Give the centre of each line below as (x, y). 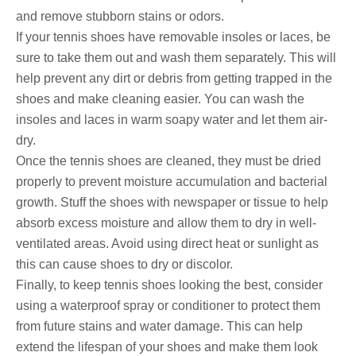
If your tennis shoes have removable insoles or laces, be (173, 37)
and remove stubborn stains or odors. (120, 16)
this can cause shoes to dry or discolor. (124, 264)
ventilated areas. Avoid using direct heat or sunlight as (167, 243)
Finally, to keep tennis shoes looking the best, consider (169, 284)
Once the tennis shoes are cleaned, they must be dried (168, 161)
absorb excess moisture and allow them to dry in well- (166, 222)
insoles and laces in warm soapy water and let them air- (172, 119)
